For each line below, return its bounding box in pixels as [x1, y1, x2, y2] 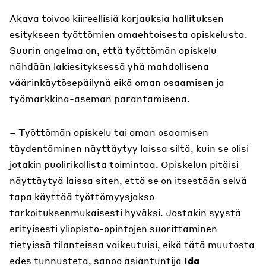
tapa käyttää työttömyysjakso [9, 190, 154, 202]
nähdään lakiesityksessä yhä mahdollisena [9, 60, 209, 72]
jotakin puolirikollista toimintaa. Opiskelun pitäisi [9, 158, 239, 170]
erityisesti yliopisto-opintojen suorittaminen [9, 222, 217, 235]
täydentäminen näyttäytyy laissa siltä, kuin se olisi [9, 142, 249, 154]
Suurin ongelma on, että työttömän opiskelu [9, 44, 217, 56]
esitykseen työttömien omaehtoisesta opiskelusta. [9, 28, 248, 40]
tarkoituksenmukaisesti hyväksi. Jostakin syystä [9, 206, 241, 218]
